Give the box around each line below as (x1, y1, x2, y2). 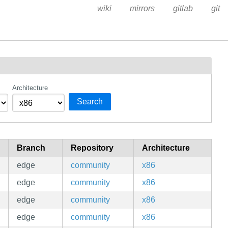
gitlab (173, 4, 193, 13)
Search (77, 97, 103, 106)
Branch (17, 144, 45, 153)
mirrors (129, 4, 155, 13)
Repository (71, 144, 113, 153)
